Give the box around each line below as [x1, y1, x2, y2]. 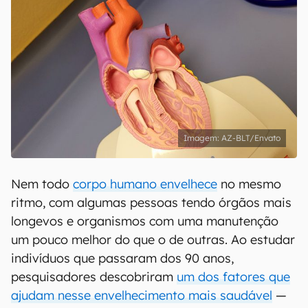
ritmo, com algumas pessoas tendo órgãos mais [11, 195, 291, 210]
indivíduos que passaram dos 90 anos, [11, 250, 234, 266]
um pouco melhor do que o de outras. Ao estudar [11, 232, 295, 247]
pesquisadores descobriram [11, 269, 177, 285]
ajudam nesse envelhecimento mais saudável [11, 287, 272, 303]
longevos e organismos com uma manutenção [11, 213, 278, 229]
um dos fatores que [177, 269, 290, 285]
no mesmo [217, 176, 281, 192]
